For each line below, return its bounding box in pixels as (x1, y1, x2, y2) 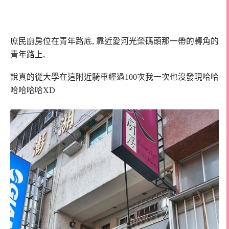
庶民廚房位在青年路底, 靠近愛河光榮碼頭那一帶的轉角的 (10, 36, 219, 45)
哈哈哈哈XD (10, 86, 57, 95)
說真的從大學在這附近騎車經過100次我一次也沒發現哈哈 (10, 73, 219, 82)
